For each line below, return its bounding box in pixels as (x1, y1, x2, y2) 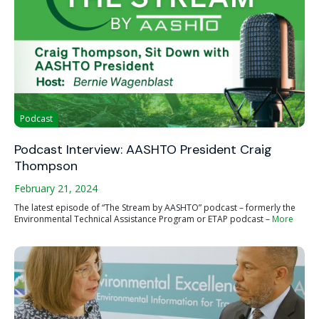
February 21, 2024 (14, 182, 98, 195)
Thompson (14, 157, 78, 174)
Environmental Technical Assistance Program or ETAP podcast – (14, 213, 272, 225)
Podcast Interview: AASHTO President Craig (14, 141, 272, 158)
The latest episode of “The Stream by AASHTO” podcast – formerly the (14, 202, 296, 214)
